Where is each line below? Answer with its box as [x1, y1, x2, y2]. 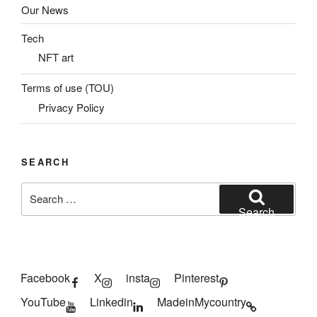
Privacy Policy [38, 99, 105, 115]
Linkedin [90, 293, 133, 310]
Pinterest [174, 269, 219, 286]
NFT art [38, 50, 74, 65]
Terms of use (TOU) [21, 80, 114, 95]
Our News [21, 1, 69, 17]
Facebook [21, 269, 70, 286]
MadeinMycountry [157, 293, 246, 310]
